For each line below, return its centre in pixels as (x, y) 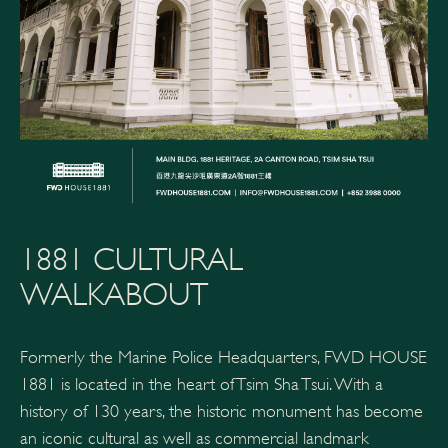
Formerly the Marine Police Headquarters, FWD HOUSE (223, 356)
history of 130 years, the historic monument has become (221, 410)
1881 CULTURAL (131, 259)
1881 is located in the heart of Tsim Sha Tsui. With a (201, 383)
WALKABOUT (114, 294)
